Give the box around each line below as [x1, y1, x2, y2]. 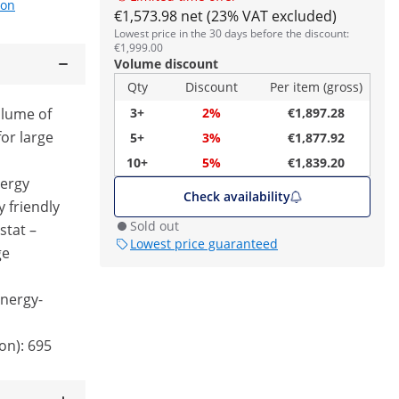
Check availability [183, 188, 290, 205]
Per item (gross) [270, 78, 362, 95]
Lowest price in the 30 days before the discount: [114, 26, 349, 41]
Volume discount [114, 55, 218, 72]
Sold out [130, 217, 179, 234]
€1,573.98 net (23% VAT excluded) [114, 6, 337, 26]
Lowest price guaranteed [130, 235, 278, 252]
